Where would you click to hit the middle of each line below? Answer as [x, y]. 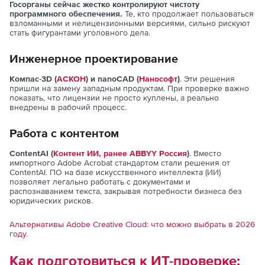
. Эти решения [207, 79]
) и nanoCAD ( [112, 79]
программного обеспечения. [67, 14]
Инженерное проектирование [94, 59]
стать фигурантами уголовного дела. [80, 33]
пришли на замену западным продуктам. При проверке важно [129, 88]
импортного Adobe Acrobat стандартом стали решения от [120, 163]
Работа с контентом [64, 133]
